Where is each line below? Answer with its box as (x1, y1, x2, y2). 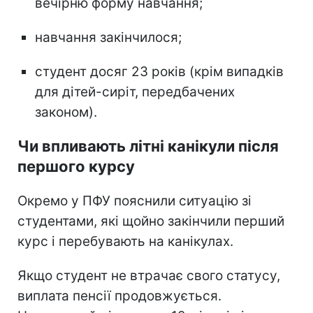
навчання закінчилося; (35, 29, 182, 45)
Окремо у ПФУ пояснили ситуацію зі (17, 192, 252, 209)
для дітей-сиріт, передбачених (35, 83, 235, 100)
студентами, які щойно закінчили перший (17, 212, 284, 229)
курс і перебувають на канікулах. (17, 233, 233, 249)
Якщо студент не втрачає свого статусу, (17, 267, 280, 284)
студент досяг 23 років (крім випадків (35, 63, 284, 80)
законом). (35, 103, 97, 120)
